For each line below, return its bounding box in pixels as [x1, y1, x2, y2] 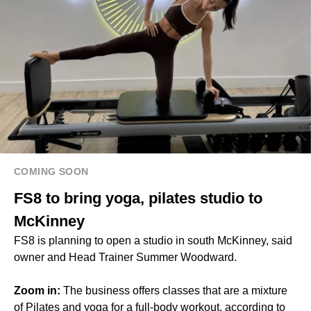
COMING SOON [14, 165, 89, 177]
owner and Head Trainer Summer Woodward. [14, 251, 237, 263]
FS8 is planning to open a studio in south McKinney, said [14, 234, 292, 246]
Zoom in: [14, 284, 63, 296]
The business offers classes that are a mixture [63, 284, 287, 296]
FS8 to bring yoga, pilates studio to [14, 189, 262, 207]
